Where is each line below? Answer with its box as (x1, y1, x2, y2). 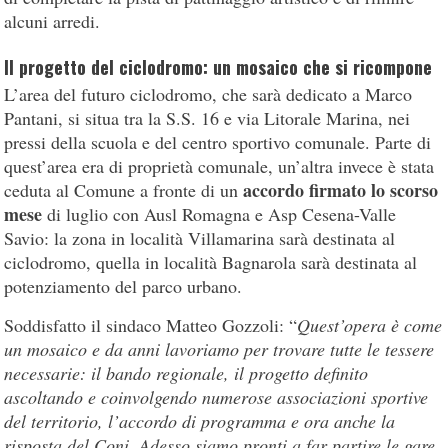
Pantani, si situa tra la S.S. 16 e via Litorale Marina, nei (4, 105, 411, 130)
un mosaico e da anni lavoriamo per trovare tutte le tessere (4, 336, 435, 361)
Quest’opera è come (297, 312, 443, 337)
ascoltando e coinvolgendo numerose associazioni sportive (4, 384, 429, 409)
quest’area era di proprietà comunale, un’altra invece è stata (4, 153, 435, 178)
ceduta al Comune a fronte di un (4, 177, 244, 202)
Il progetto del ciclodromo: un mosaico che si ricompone (4, 53, 433, 80)
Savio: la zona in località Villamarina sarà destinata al (4, 225, 396, 250)
